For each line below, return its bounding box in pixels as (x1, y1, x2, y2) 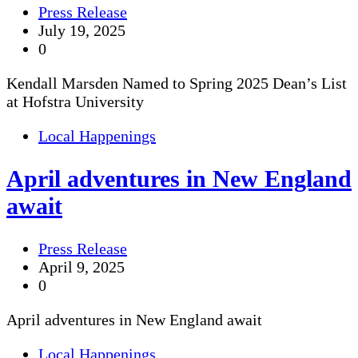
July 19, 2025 (38, 22, 125, 40)
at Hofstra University (6, 93, 144, 111)
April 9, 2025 (38, 258, 125, 276)
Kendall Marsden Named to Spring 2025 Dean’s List (6, 74, 347, 93)
